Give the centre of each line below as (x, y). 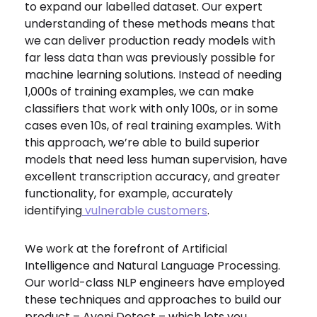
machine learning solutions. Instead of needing (153, 75)
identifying (53, 211)
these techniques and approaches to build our (153, 300)
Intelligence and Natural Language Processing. (152, 266)
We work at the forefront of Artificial (126, 249)
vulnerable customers (145, 211)
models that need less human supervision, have (156, 160)
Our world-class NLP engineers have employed (155, 283)
